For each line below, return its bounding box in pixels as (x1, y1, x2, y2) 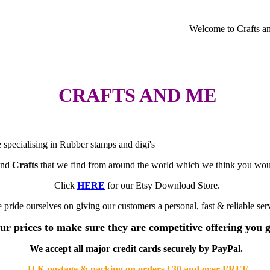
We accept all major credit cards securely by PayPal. (29, 243, 245, 254)
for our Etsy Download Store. (105, 180, 222, 190)
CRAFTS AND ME (58, 84, 216, 106)
